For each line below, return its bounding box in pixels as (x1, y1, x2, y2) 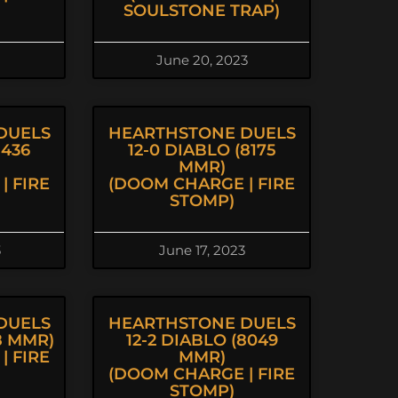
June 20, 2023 (155, 52, 248, 68)
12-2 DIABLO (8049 (125, 330, 278, 350)
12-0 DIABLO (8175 (127, 140, 276, 160)
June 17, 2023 (158, 242, 245, 259)
